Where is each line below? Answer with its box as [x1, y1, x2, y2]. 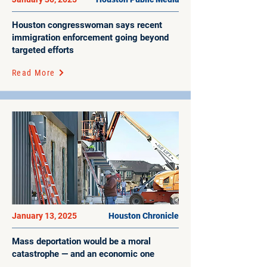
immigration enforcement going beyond [12, 32, 169, 43]
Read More [12, 68, 55, 77]
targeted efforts [12, 45, 74, 55]
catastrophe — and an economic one [12, 249, 157, 259]
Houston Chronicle [108, 211, 179, 221]
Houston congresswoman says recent [12, 20, 162, 30]
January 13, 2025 [12, 211, 79, 221]
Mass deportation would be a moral [12, 236, 151, 247]
